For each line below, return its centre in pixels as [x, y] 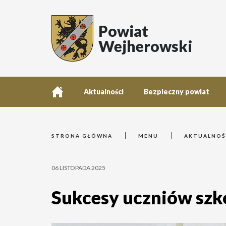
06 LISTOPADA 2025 [78, 168]
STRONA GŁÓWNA [82, 136]
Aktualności [104, 92]
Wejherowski [146, 46]
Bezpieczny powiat [177, 92]
